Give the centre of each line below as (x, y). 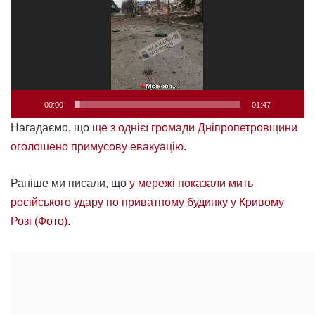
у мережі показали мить (191, 183)
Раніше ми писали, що (70, 183)
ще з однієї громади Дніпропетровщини (195, 127)
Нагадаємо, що (51, 127)
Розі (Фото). (42, 221)
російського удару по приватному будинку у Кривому (147, 202)
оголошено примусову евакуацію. (100, 146)
